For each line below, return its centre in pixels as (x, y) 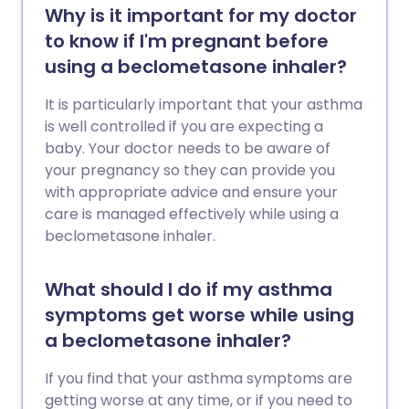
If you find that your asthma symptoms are (199, 378)
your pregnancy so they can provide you (190, 170)
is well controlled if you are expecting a (184, 126)
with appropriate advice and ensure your (191, 192)
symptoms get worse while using (199, 315)
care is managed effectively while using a (192, 214)
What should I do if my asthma (189, 289)
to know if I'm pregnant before (187, 41)
